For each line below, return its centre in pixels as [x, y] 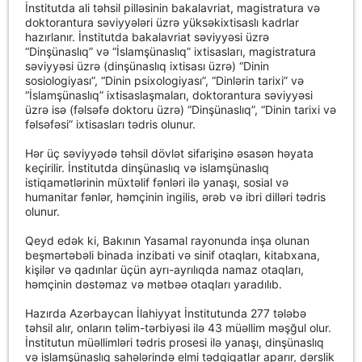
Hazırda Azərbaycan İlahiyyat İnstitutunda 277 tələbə [166, 313]
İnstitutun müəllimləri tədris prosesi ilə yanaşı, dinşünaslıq [175, 342]
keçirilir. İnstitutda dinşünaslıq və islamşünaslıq [147, 167]
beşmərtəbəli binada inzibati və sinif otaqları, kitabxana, [173, 255]
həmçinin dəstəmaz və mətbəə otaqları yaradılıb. [154, 284]
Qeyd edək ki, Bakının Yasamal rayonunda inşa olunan [168, 240]
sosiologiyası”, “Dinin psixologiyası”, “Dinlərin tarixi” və [165, 80]
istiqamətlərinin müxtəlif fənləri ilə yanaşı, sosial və [157, 182]
